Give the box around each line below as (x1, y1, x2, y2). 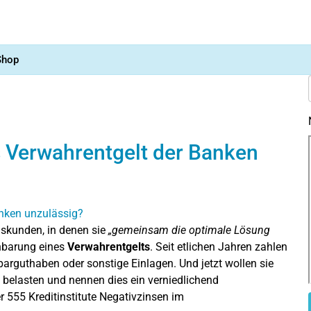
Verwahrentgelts (67, 239, 150, 253)
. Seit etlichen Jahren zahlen (150, 239, 287, 253)
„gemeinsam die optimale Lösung (108, 223, 270, 237)
